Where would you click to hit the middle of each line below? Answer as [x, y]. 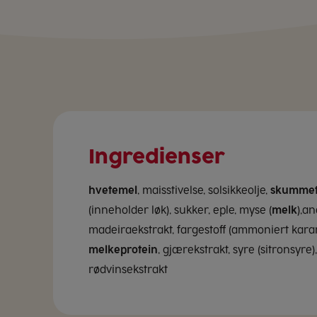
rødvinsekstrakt [128, 270]
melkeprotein [123, 250]
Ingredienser [157, 158]
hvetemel [113, 190]
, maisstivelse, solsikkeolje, [204, 190]
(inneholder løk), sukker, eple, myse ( [180, 210]
